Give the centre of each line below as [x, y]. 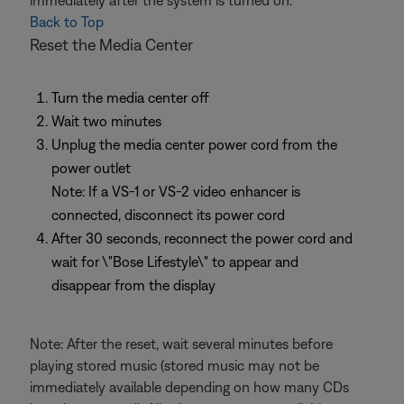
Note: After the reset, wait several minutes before [181, 344]
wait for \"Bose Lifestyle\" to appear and [175, 262]
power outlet [91, 168]
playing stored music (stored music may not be [174, 365]
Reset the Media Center [111, 45]
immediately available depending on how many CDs [189, 387]
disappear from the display [133, 285]
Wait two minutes [106, 121]
